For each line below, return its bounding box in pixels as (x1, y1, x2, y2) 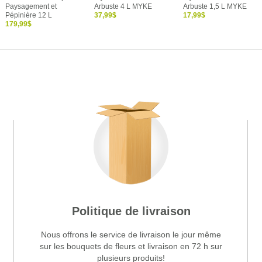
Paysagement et (5, 2, 57, 11)
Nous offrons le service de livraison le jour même (41, 229, 221, 239)
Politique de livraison (71, 204, 191, 218)
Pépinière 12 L (5, 11, 52, 20)
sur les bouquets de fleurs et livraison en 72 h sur (40, 241, 222, 251)
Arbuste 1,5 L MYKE (183, 2, 247, 11)
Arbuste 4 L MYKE (94, 2, 152, 11)
